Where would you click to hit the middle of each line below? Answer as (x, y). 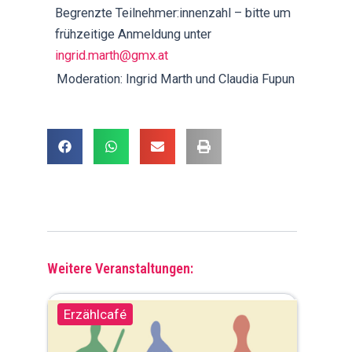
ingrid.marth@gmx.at (112, 55)
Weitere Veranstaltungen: (121, 268)
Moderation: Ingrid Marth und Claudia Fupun (176, 79)
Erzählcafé (95, 314)
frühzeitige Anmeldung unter (134, 34)
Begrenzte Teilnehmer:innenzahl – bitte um (173, 13)
